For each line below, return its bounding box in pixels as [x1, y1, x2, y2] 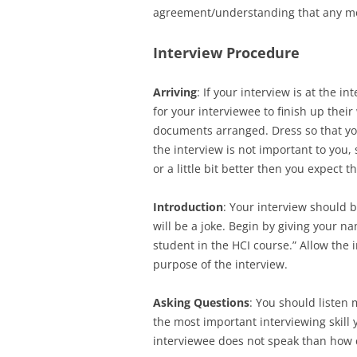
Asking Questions [153, 295, 249, 310]
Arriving [153, 84, 197, 100]
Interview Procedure [153, 43, 300, 62]
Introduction [153, 199, 223, 214]
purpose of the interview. [153, 257, 288, 272]
